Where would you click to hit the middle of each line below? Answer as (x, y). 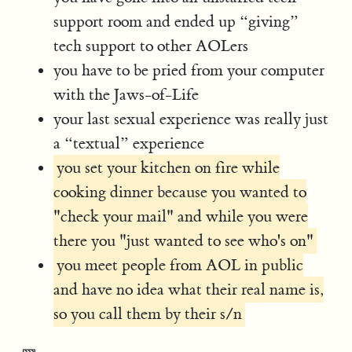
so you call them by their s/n (148, 313)
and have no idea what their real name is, (189, 289)
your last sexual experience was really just (191, 119)
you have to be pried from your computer (189, 70)
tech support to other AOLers (151, 46)
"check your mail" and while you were (181, 216)
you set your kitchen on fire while (169, 167)
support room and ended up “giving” (176, 21)
